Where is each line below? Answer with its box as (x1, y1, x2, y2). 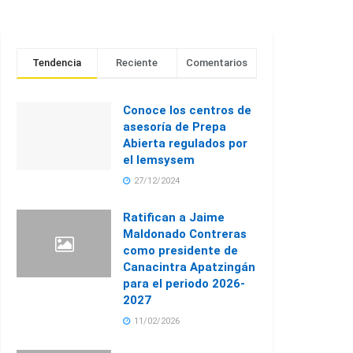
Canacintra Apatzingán (123, 260, 255, 274)
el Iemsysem (123, 153, 195, 167)
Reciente (116, 57, 158, 69)
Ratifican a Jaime (123, 210, 225, 225)
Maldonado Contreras (123, 227, 247, 241)
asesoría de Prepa (123, 120, 226, 134)
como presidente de (123, 243, 238, 258)
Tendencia (32, 57, 82, 69)
